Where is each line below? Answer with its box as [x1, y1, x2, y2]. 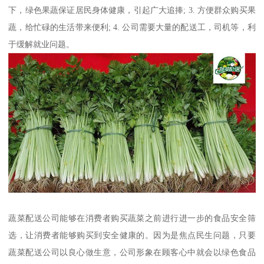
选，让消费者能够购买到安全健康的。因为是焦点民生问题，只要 [8, 230, 256, 240]
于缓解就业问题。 [8, 39, 75, 49]
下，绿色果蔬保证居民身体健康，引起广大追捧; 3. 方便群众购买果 [8, 5, 256, 15]
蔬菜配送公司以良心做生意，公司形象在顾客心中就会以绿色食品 [8, 247, 256, 257]
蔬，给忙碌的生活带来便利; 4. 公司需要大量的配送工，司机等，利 [8, 22, 256, 32]
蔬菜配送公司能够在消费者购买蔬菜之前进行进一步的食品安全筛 [8, 213, 256, 223]
